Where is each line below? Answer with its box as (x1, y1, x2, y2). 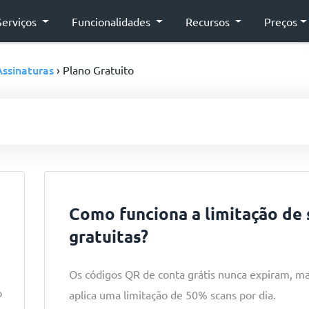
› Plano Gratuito (54, 63, 134, 77)
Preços (264, 14, 298, 28)
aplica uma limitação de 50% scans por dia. (68, 288, 276, 301)
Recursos (185, 14, 232, 28)
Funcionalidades (71, 14, 153, 28)
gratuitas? (68, 226, 148, 247)
